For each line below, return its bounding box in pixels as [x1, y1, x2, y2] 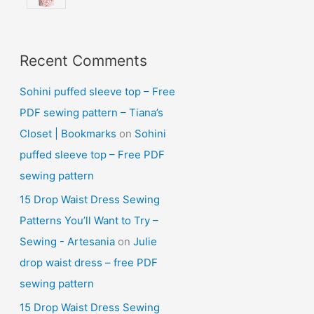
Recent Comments [20, 51, 147, 69]
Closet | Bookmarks [20, 127, 116, 141]
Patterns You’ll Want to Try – [20, 214, 158, 228]
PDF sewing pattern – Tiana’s [20, 106, 163, 120]
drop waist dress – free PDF [20, 256, 158, 270]
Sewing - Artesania [20, 235, 115, 249]
